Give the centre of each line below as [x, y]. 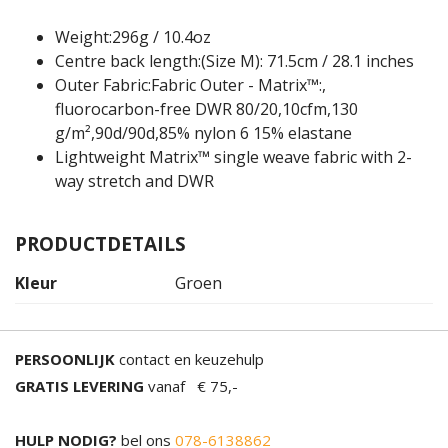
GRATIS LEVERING [79, 386]
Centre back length [126, 61]
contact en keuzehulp [189, 359]
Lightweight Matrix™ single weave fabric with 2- [233, 157]
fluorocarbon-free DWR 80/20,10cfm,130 [206, 109]
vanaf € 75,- [191, 386]
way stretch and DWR [134, 181]
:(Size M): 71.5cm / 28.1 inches [306, 61]
